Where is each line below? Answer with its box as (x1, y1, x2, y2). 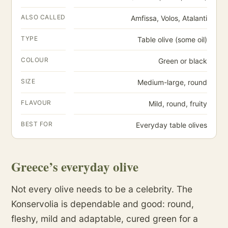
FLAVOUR (21, 99, 51, 106)
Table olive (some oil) (137, 35, 207, 44)
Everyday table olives (136, 121, 207, 129)
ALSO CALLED (21, 13, 66, 21)
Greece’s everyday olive (11, 157, 138, 176)
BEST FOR (21, 120, 52, 128)
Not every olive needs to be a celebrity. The (11, 184, 192, 194)
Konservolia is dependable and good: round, (11, 198, 194, 209)
